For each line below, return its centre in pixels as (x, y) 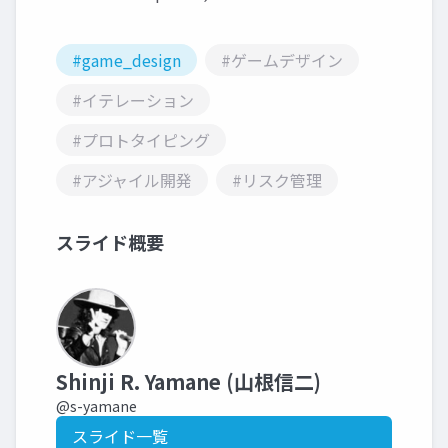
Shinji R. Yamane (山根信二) (188, 381)
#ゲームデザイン (282, 60)
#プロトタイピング (141, 140)
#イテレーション (133, 100)
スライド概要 (110, 242)
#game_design (126, 60)
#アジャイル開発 (132, 180)
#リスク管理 (277, 180)
